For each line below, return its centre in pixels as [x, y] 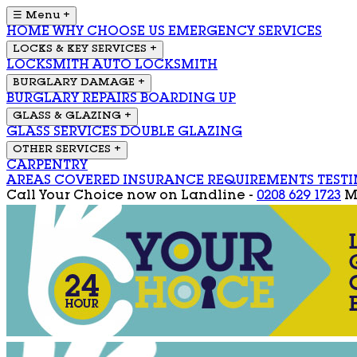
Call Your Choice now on [94, 197]
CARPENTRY [47, 167]
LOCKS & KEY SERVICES [80, 49]
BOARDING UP [188, 100]
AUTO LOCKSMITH [155, 66]
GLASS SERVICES [63, 133]
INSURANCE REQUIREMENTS [220, 182]
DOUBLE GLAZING [181, 133]
